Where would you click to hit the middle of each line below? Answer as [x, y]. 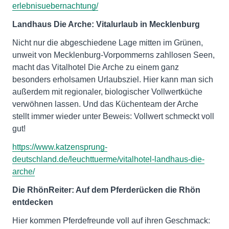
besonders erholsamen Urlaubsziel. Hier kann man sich [113, 79]
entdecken [33, 202]
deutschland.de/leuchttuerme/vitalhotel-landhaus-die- [108, 159]
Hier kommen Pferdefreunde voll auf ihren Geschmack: [111, 220]
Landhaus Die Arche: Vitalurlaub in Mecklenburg [106, 24]
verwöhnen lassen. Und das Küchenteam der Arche [105, 104]
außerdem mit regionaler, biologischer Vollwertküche [107, 91]
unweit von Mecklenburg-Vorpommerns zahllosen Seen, [113, 55]
